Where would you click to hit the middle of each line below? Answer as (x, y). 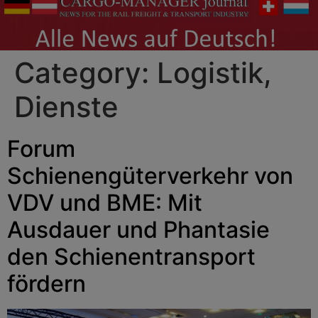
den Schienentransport (131, 256)
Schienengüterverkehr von (150, 175)
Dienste (66, 106)
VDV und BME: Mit (105, 202)
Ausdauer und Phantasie (138, 229)
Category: (86, 72)
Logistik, (214, 72)
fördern (46, 283)
